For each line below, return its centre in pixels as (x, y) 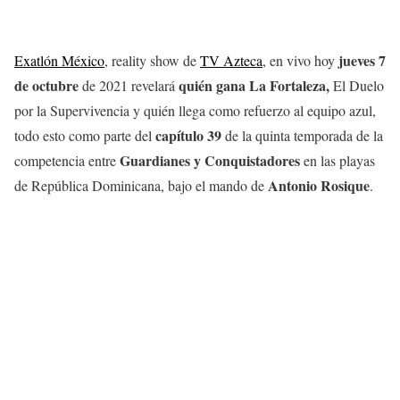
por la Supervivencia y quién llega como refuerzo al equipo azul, (195, 110)
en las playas (337, 160)
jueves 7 (362, 60)
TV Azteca (231, 60)
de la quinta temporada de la (302, 135)
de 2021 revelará (129, 85)
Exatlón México (59, 60)
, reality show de (152, 60)
